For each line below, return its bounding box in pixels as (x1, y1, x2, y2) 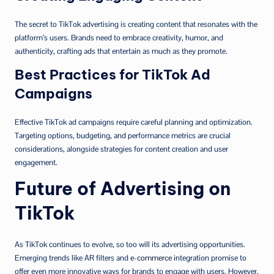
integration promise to (172, 252, 246, 263)
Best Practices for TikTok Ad (15, 65, 210, 83)
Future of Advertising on (15, 177, 231, 200)
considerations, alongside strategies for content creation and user (15, 143, 228, 154)
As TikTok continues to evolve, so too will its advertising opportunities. (15, 239, 245, 250)
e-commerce (130, 252, 172, 263)
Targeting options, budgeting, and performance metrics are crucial (15, 130, 231, 141)
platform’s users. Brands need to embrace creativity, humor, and (15, 32, 223, 43)
